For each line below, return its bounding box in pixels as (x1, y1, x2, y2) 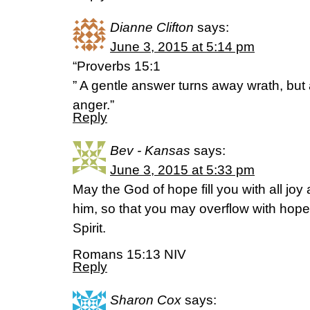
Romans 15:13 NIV (73, 247, 186, 262)
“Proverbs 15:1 (73, 59, 161, 73)
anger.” (73, 98, 114, 112)
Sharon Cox (110, 293, 181, 307)
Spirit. (73, 221, 106, 235)
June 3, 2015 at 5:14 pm (110, 39, 255, 54)
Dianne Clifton (110, 20, 194, 35)
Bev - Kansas (110, 143, 190, 158)
